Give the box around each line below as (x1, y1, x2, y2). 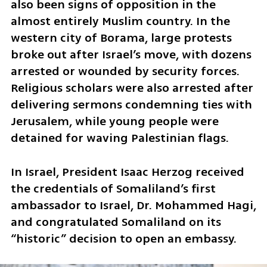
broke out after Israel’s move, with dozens (10, 45, 252, 63)
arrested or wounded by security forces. (10, 62, 240, 80)
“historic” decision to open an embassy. (10, 229, 237, 247)
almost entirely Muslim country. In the (10, 12, 230, 30)
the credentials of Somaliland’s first (10, 179, 216, 197)
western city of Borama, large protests (10, 29, 232, 46)
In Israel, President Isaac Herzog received (10, 163, 244, 181)
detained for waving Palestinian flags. (10, 129, 229, 147)
